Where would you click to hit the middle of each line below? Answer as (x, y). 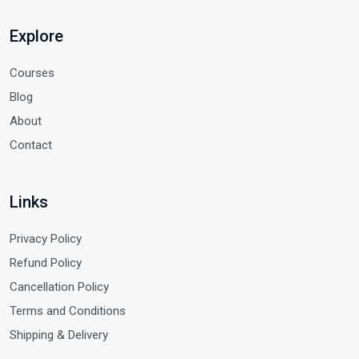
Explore (36, 36)
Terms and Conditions (68, 311)
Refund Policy (46, 263)
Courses (32, 73)
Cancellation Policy (59, 287)
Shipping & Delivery (59, 335)
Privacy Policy (46, 239)
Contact (31, 145)
